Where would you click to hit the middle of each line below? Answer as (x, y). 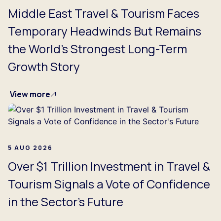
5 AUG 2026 (30, 147)
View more (30, 94)
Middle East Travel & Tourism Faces (104, 13)
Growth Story (44, 66)
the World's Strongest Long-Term (97, 48)
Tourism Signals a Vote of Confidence (109, 184)
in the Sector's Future (66, 201)
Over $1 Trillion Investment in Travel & (109, 166)
